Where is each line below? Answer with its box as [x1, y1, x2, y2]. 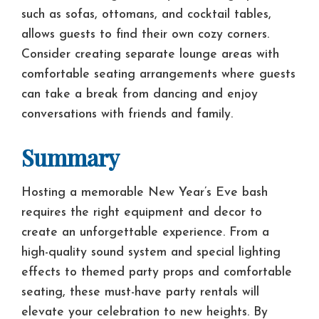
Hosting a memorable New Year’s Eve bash [21, 187, 268, 199]
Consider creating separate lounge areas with [21, 48, 279, 61]
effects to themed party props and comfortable [21, 266, 292, 279]
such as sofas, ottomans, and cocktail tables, [21, 9, 271, 21]
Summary [21, 142, 120, 172]
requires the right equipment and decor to [21, 206, 262, 219]
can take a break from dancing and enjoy [21, 88, 258, 101]
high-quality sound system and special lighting [21, 246, 281, 259]
